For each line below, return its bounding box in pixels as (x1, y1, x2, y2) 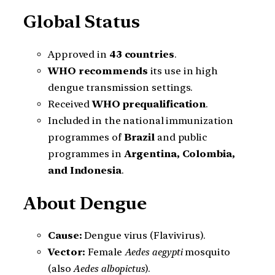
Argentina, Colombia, (123, 148, 235, 160)
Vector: (48, 246, 86, 258)
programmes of (48, 131, 124, 144)
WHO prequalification (92, 98, 206, 110)
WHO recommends (48, 65, 148, 77)
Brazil (123, 131, 155, 144)
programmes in (48, 148, 124, 160)
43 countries (109, 48, 174, 61)
